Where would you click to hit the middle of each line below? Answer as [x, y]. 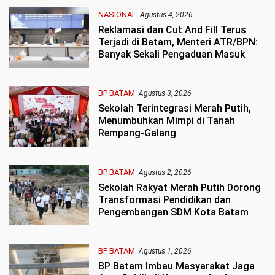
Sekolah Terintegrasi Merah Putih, [174, 109]
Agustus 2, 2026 [165, 172]
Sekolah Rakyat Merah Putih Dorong [179, 187]
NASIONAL [117, 14]
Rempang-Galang [137, 133]
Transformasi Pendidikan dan [164, 199]
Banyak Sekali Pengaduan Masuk [171, 54]
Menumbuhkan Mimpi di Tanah [166, 121]
